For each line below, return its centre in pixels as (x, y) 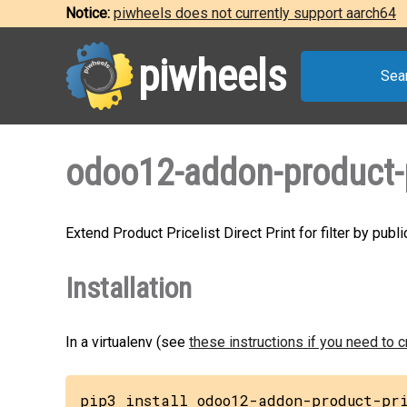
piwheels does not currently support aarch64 (255, 13)
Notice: (89, 13)
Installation (129, 288)
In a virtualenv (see (127, 342)
